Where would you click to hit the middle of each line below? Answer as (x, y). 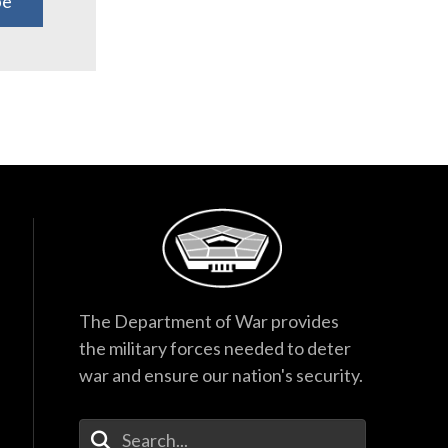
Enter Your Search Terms (183, 429)
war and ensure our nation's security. (220, 375)
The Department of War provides (208, 321)
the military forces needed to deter (214, 348)
